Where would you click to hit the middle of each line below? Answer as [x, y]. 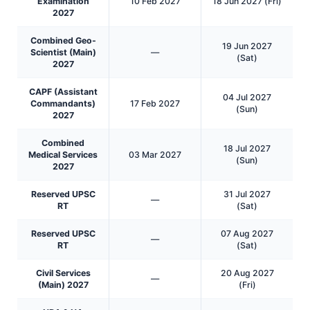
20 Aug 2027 [247, 273]
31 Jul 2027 [247, 194]
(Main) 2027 [63, 284]
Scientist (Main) [63, 52]
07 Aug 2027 [247, 233]
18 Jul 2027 [247, 148]
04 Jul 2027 [247, 97]
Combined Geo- [63, 40]
